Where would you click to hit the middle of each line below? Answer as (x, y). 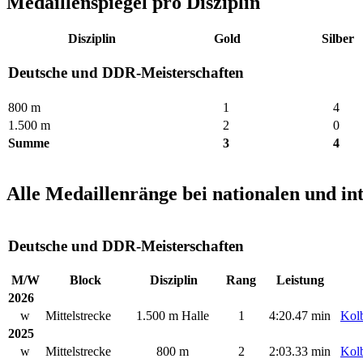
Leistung (300, 280)
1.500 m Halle (174, 316)
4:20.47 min (300, 316)
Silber (337, 38)
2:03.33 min (300, 352)
